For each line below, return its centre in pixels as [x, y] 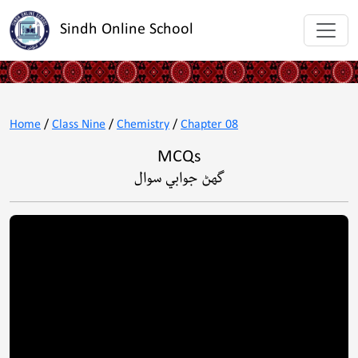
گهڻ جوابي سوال [179, 178]
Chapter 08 [209, 124]
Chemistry [143, 124]
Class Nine [79, 124]
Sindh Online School [127, 29]
